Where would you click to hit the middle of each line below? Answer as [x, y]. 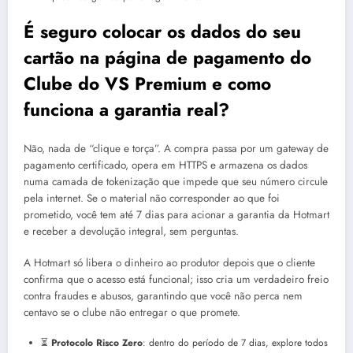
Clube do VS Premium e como [147, 83]
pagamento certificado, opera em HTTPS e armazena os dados [165, 165]
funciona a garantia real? [126, 109]
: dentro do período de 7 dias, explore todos [235, 343]
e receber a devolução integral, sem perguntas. [131, 232]
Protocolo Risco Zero [97, 343]
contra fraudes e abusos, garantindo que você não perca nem [163, 296]
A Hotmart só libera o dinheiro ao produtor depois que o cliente [169, 263]
